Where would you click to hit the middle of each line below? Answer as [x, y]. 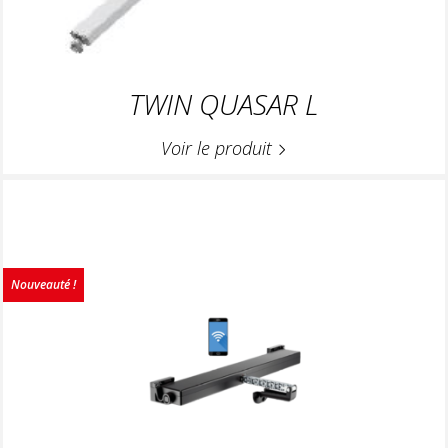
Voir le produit [219, 147]
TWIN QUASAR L [224, 103]
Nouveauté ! [43, 284]
